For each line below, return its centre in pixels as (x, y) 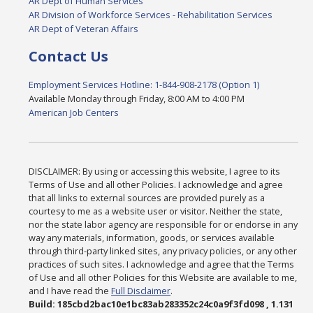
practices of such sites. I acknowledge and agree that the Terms (162, 264)
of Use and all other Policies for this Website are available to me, (163, 278)
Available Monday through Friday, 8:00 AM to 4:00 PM (137, 99)
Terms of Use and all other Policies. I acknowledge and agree (156, 185)
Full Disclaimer (141, 291)
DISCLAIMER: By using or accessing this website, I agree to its (155, 172)
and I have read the (70, 291)
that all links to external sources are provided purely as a (147, 198)
